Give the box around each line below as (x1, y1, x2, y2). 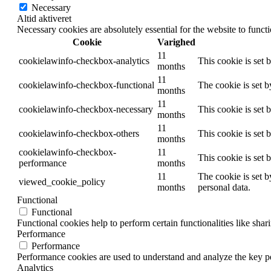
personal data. (198, 181, 250, 192)
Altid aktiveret (17, 13, 71, 24)
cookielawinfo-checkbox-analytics (19, 55, 149, 66)
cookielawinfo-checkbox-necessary (19, 103, 153, 114)
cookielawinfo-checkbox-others (19, 128, 139, 139)
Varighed (157, 36, 195, 47)
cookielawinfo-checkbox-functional (19, 79, 154, 90)
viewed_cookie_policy (19, 176, 105, 187)
